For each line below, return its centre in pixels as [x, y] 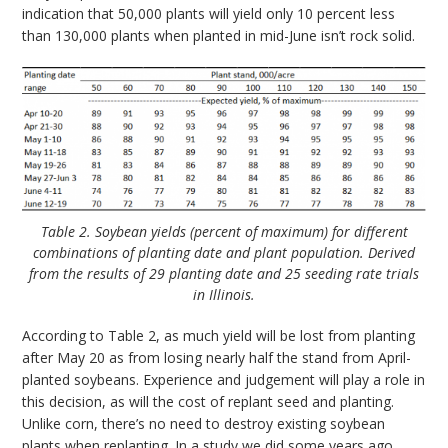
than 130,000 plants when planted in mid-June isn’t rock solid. [219, 36]
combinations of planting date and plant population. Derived [224, 253]
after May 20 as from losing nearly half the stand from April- [217, 358]
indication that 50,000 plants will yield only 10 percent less [209, 14]
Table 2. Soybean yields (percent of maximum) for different [224, 232]
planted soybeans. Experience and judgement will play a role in [224, 380]
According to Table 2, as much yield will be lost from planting [219, 336]
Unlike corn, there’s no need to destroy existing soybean [204, 424]
